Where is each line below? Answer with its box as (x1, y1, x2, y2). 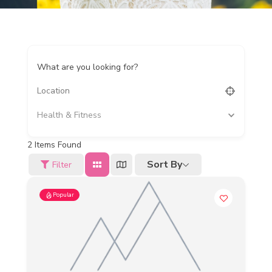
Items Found (32, 139, 81, 151)
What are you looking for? (37, 61, 138, 73)
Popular (53, 191, 74, 199)
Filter (52, 158, 72, 171)
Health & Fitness (37, 109, 101, 121)
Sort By (147, 158, 182, 171)
